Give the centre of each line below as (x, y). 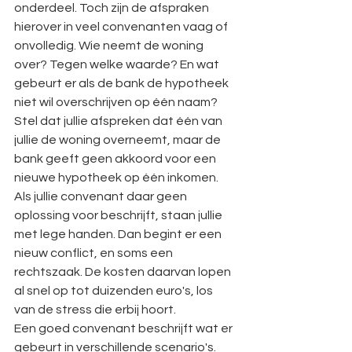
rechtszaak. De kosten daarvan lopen (124, 272)
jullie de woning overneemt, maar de (119, 140)
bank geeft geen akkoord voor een (116, 159)
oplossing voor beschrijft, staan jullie (119, 215)
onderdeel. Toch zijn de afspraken (113, 8)
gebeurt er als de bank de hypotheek (123, 83)
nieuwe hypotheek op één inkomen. (117, 178)
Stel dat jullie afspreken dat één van (119, 121)
